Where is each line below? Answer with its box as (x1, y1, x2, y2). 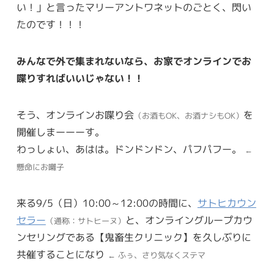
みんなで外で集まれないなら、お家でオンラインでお (16, 54, 251, 68)
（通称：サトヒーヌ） (45, 215, 125, 227)
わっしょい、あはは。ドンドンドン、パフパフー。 (16, 143, 245, 157)
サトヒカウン (197, 196, 256, 210)
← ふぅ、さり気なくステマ (107, 250, 206, 261)
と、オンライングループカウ (125, 213, 253, 228)
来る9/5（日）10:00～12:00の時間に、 (16, 196, 198, 210)
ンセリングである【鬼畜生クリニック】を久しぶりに (16, 231, 251, 245)
